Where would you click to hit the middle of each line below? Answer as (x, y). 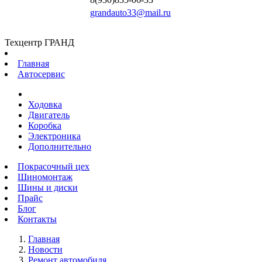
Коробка (45, 125)
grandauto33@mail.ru (130, 13)
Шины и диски (48, 187)
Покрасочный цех (54, 166)
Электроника (54, 136)
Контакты (37, 219)
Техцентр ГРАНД (39, 42)
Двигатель (49, 115)
